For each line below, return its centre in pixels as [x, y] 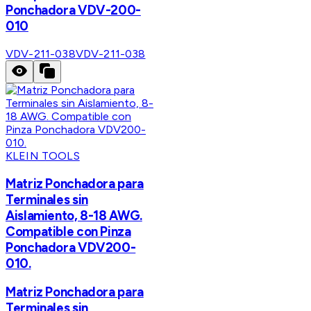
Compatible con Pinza [68, 231]
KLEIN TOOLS [43, 155]
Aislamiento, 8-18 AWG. [74, 215]
